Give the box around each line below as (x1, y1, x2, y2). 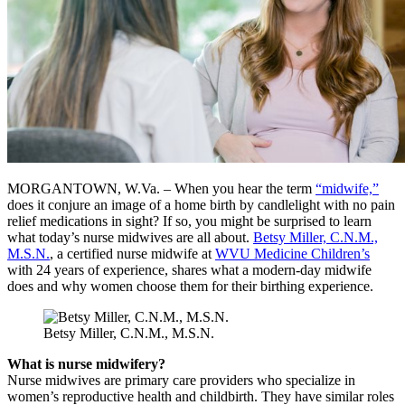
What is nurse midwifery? (7, 356, 165, 372)
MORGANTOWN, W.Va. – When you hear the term (7, 181, 316, 197)
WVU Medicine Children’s (215, 246, 370, 262)
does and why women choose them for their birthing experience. (7, 278, 381, 295)
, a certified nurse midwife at (50, 246, 215, 262)
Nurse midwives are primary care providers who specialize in (7, 372, 355, 389)
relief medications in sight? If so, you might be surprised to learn (7, 213, 372, 230)
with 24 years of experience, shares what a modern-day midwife (7, 262, 372, 278)
